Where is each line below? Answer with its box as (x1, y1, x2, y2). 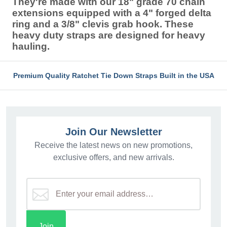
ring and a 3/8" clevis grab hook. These (12, 19, 194, 29)
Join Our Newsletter (65, 126, 162, 137)
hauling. (12, 41, 50, 52)
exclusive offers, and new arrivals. (53, 153, 174, 162)
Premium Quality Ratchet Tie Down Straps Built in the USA (13, 71, 214, 80)
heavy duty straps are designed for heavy (12, 30, 205, 41)
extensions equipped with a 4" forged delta (12, 8, 211, 18)
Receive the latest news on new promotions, (34, 141, 193, 149)
